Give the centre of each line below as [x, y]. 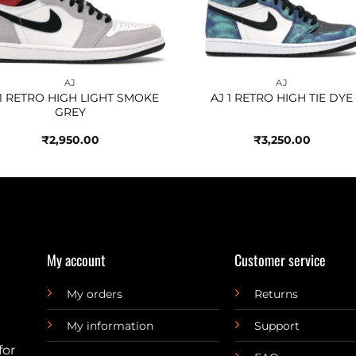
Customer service [281, 259]
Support [277, 325]
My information [110, 325]
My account [76, 259]
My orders [94, 294]
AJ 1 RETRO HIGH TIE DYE [282, 97]
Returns [277, 294]
